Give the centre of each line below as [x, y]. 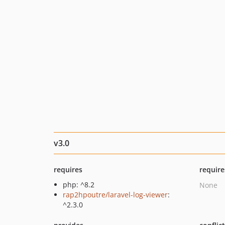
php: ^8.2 [79, 185]
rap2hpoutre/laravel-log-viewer [115, 195]
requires [68, 170]
